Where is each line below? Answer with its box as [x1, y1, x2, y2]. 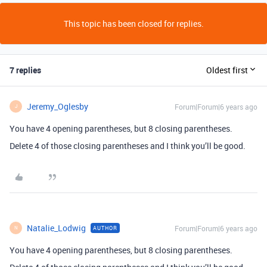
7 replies [10, 64, 41, 76]
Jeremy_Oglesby [27, 100, 88, 112]
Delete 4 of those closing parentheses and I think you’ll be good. [10, 139, 246, 151]
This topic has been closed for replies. [63, 17, 204, 29]
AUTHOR [93, 223, 117, 232]
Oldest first [206, 64, 248, 76]
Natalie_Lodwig [27, 222, 86, 234]
